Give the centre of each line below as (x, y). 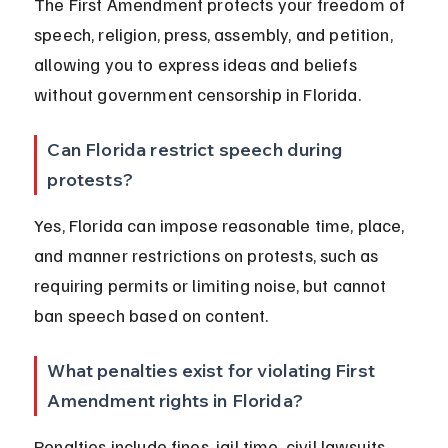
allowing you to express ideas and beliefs (197, 64)
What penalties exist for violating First (213, 371)
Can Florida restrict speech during (197, 150)
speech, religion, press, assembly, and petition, (215, 34)
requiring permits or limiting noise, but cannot (212, 285)
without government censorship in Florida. (197, 94)
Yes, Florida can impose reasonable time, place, (221, 225)
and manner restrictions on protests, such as (208, 255)
